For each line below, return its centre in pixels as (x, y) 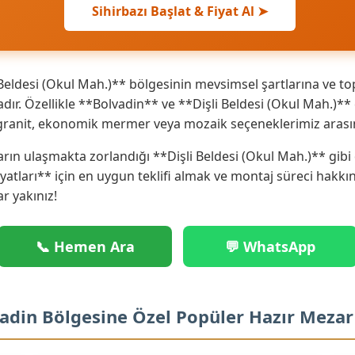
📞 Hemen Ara (85, 246)
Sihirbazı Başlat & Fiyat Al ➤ (179, 11)
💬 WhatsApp (270, 246)
